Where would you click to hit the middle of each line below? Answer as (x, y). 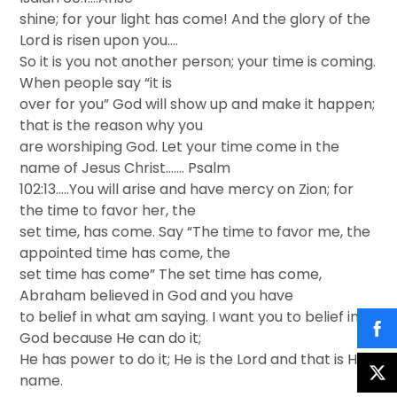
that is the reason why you (112, 125)
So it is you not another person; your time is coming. (198, 62)
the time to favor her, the (108, 210)
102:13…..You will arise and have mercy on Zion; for (187, 189)
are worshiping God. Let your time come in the (180, 147)
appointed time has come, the (125, 253)
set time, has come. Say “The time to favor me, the (195, 232)
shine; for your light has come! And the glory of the (195, 19)
